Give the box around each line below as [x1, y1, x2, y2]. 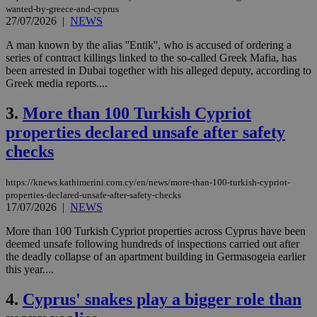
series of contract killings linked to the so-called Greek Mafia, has [6, 51, 296, 64]
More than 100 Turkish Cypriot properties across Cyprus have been [6, 224, 306, 237]
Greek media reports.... [6, 76, 108, 89]
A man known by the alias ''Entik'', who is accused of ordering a [6, 38, 292, 51]
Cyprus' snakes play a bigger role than [23, 289, 301, 309]
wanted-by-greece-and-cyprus [6, 3, 119, 14]
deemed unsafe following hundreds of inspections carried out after [6, 237, 299, 250]
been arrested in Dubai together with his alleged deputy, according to [6, 64, 311, 76]
